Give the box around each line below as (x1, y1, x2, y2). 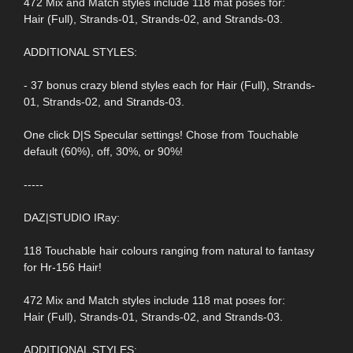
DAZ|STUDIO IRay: (24, 211, 120, 225)
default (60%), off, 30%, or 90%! (24, 145, 183, 158)
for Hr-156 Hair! (24, 261, 102, 274)
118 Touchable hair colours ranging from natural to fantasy (24, 244, 314, 258)
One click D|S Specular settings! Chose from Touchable (24, 128, 299, 142)
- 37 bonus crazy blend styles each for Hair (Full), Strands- (24, 79, 315, 92)
